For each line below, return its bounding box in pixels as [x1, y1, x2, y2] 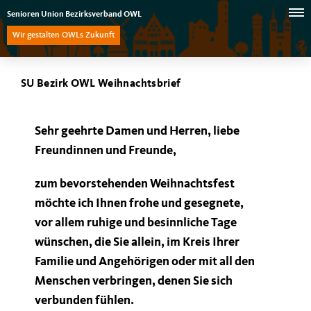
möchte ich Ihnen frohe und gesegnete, [35, 197, 244, 210]
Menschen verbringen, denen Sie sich [35, 275, 233, 287]
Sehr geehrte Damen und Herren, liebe [35, 125, 239, 137]
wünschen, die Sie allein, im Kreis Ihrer [35, 236, 239, 249]
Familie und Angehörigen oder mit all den [35, 255, 255, 268]
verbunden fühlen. [35, 294, 134, 307]
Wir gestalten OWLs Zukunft [12, 31, 115, 40]
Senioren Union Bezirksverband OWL [7, 10, 142, 19]
